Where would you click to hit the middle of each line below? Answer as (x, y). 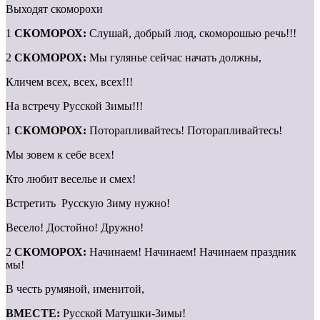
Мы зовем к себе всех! (60, 155)
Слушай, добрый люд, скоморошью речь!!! (191, 34)
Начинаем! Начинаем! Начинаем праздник (191, 252)
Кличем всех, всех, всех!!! (69, 82)
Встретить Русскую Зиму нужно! (88, 204)
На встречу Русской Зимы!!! (74, 106)
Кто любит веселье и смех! (71, 179)
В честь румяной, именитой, (75, 289)
